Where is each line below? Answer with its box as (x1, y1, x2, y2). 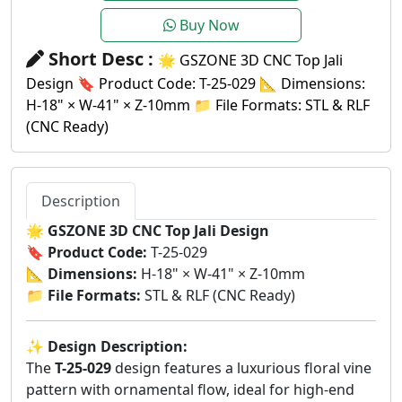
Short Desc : (44, 46, 158, 71)
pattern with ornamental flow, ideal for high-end (26, 379, 354, 399)
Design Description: (48, 336, 188, 356)
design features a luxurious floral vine (111, 357, 371, 378)
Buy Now (175, 14, 240, 35)
